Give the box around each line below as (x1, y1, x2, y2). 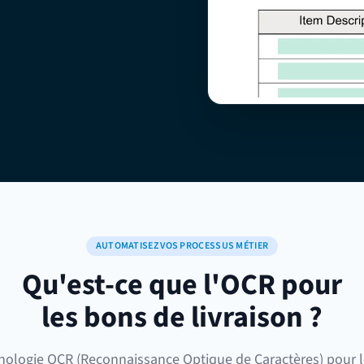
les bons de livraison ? (41, 297, 323, 338)
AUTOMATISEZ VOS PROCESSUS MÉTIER (95, 239, 269, 253)
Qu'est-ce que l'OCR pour (22, 264, 342, 305)
